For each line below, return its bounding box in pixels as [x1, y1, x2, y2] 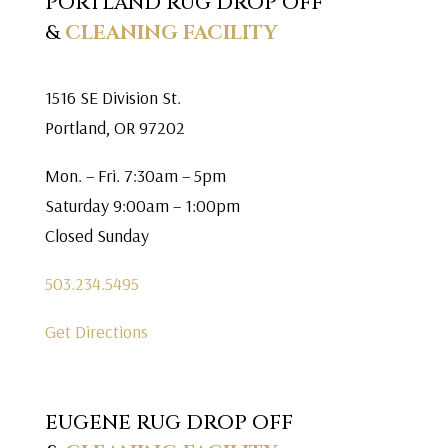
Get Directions [44, 320, 148, 343]
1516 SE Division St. [44, 86, 181, 109]
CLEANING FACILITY [59, 19, 278, 46]
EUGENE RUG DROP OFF [44, 409, 293, 436]
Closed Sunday [44, 224, 149, 247]
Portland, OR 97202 [44, 116, 185, 139]
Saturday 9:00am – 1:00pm [44, 194, 244, 217]
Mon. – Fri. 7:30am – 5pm [44, 164, 226, 187]
